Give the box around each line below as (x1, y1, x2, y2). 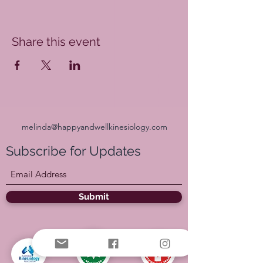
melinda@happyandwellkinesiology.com (22, 122, 167, 132)
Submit (79, 191, 109, 202)
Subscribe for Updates (6, 143, 141, 159)
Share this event (12, 35, 100, 49)
